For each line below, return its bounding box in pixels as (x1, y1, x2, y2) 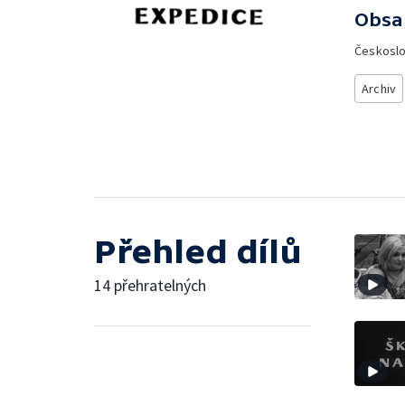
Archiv (362, 80, 397, 97)
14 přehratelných (94, 274, 206, 296)
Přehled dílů (94, 232, 302, 270)
